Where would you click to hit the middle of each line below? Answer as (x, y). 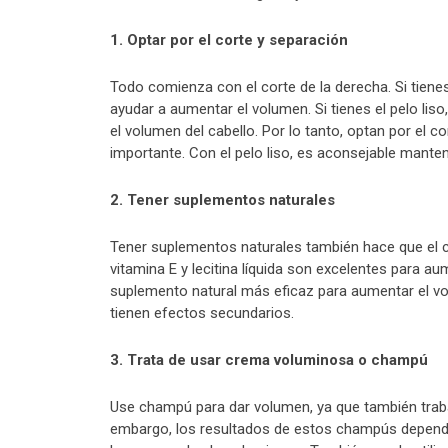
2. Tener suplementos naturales (222, 200)
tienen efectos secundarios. (202, 313)
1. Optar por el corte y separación (229, 40)
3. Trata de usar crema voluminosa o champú (269, 360)
